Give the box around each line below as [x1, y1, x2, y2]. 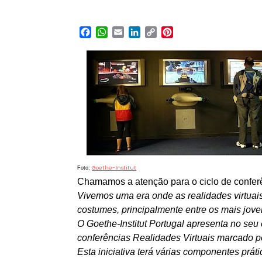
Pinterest [173, 25, 215, 39]
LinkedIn [140, 25, 177, 39]
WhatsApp [108, 25, 157, 39]
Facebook [91, 25, 137, 39]
